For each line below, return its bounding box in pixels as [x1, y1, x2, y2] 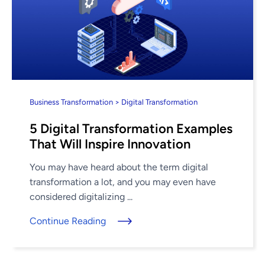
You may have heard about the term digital [30, 161, 208, 173]
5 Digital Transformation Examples [30, 121, 232, 137]
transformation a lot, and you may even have [30, 176, 216, 188]
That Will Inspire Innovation [30, 136, 190, 152]
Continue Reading [30, 215, 106, 227]
